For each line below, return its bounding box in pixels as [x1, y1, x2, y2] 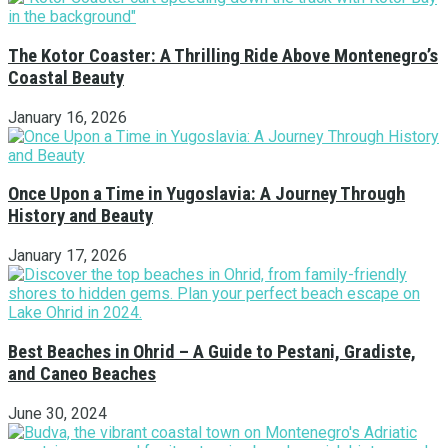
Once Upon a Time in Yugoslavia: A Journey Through [8, 183, 405, 206]
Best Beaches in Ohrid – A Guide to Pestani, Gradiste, [8, 340, 416, 363]
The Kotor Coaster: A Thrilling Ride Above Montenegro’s [8, 45, 438, 67]
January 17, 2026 [8, 246, 127, 266]
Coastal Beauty [8, 67, 124, 89]
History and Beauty [8, 205, 153, 228]
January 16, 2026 [8, 107, 127, 127]
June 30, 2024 [8, 403, 107, 423]
